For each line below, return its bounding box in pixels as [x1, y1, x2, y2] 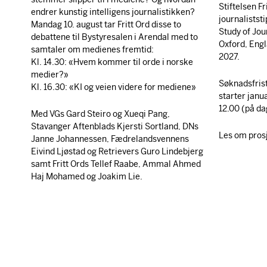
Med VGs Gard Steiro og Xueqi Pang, [31, 108, 170, 119]
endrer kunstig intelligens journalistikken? [31, 6, 195, 17]
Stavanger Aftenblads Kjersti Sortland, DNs [31, 120, 199, 132]
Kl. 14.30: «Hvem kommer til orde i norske [31, 56, 194, 67]
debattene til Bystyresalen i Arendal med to [31, 31, 198, 42]
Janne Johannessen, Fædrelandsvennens [31, 133, 190, 144]
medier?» [31, 69, 69, 80]
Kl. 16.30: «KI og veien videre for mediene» [31, 81, 197, 92]
